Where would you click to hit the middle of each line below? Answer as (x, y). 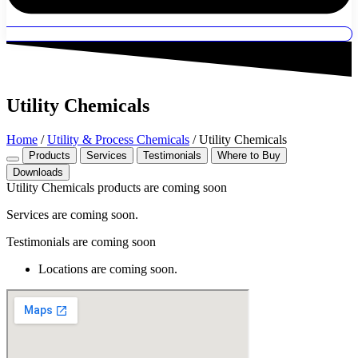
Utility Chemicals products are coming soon (117, 188)
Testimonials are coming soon (81, 242)
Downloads (38, 173)
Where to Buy (249, 156)
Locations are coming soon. (108, 269)
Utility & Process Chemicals (118, 140)
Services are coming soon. (72, 215)
